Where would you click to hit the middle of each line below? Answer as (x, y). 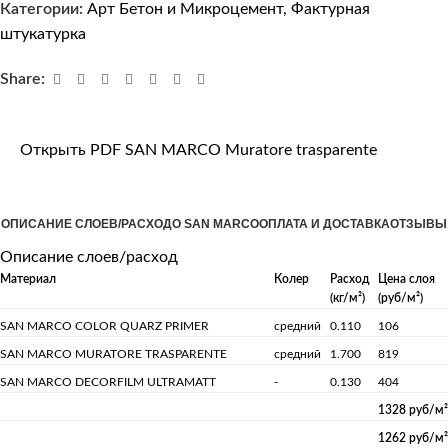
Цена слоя (406, 278)
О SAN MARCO (215, 223)
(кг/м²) (347, 297)
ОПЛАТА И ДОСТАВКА (324, 223)
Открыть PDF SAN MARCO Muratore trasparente (198, 149)
